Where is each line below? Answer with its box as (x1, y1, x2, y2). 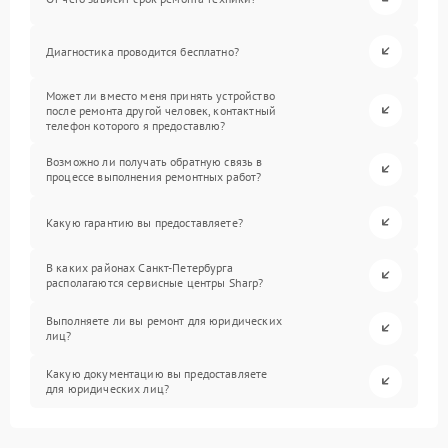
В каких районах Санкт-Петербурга (46, 260, 233, 276)
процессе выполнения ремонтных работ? (46, 169, 262, 185)
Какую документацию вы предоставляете (46, 366, 268, 382)
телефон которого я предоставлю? (46, 117, 226, 133)
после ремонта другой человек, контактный (46, 102, 276, 118)
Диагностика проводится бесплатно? (46, 43, 239, 59)
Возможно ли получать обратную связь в (46, 154, 263, 170)
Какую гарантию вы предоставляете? (46, 214, 243, 230)
